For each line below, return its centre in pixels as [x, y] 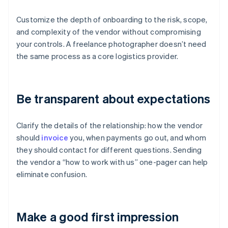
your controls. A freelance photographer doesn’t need [111, 44]
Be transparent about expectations [113, 99]
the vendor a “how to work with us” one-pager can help [112, 162]
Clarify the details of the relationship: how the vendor [110, 125]
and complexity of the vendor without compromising [109, 32]
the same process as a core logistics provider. [97, 56]
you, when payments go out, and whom [137, 138]
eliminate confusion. [52, 174]
